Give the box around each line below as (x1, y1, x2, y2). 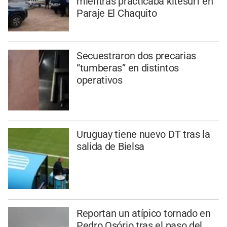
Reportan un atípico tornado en (76, 207, 211, 220)
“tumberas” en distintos (76, 61, 179, 74)
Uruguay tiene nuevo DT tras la (76, 128, 210, 141)
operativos (76, 73, 123, 86)
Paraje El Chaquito (76, 7, 157, 19)
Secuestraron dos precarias (76, 49, 197, 62)
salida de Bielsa (76, 140, 145, 153)
